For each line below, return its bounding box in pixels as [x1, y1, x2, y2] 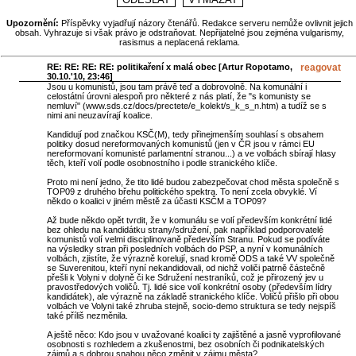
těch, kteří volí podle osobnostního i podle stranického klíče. [46, 157, 277, 168]
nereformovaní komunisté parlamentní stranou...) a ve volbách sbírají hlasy [46, 148, 336, 158]
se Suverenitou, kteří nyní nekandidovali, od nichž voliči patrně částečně [46, 262, 325, 273]
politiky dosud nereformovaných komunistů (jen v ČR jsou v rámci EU [46, 138, 315, 149]
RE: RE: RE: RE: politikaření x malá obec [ [46, 61, 222, 72]
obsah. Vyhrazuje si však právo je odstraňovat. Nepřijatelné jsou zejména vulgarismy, [15, 28, 344, 37]
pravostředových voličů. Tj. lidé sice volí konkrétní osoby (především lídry [46, 281, 332, 292]
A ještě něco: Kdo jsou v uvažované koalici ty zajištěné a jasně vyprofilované [46, 329, 341, 339]
